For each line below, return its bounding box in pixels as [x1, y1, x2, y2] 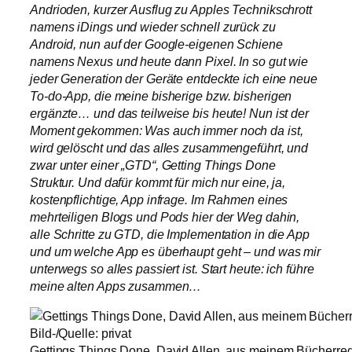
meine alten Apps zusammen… [30, 278, 202, 293]
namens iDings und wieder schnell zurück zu [30, 19, 276, 34]
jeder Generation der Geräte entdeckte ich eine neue [30, 71, 317, 86]
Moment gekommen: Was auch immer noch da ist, [30, 123, 303, 137]
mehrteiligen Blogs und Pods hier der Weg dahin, [30, 209, 300, 224]
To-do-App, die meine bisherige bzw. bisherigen [30, 88, 292, 103]
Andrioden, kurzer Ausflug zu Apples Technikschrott [30, 2, 312, 16]
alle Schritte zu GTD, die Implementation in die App [30, 226, 310, 241]
